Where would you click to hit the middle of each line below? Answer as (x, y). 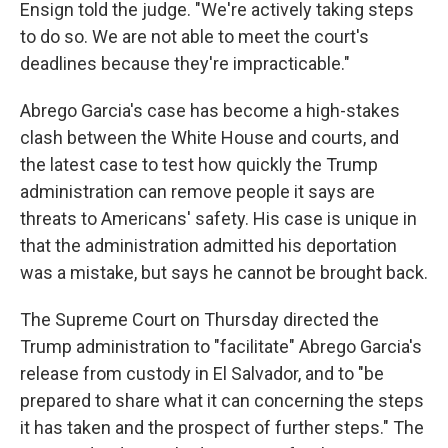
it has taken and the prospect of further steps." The (222, 427)
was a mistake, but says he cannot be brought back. (224, 272)
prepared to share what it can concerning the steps (222, 400)
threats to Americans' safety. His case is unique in (218, 218)
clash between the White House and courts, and (209, 137)
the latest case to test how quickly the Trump (199, 164)
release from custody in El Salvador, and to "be (202, 373)
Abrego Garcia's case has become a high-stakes (210, 110)
